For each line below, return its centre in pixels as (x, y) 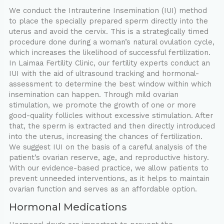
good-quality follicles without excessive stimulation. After (111, 116)
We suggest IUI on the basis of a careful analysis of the (108, 147)
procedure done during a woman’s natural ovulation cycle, (111, 42)
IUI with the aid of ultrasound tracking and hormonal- (104, 74)
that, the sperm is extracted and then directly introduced (112, 126)
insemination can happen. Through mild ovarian (93, 95)
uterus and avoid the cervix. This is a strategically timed (108, 32)
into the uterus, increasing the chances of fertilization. (105, 137)
